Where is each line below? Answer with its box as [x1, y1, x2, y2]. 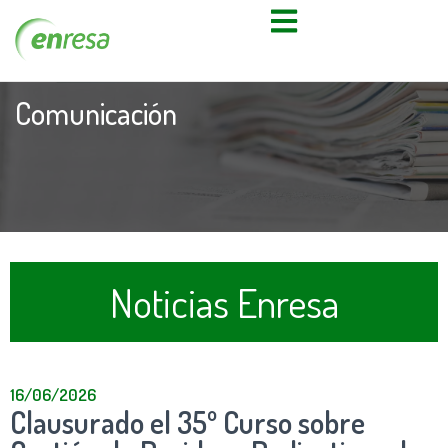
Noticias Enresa [109, 276, 339, 327]
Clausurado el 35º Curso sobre [10, 402, 365, 441]
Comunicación [15, 93, 177, 132]
